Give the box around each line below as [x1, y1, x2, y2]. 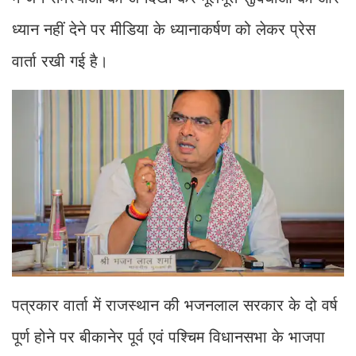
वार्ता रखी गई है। [12, 52, 108, 70]
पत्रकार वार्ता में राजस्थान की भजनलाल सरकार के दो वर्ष [12, 296, 338, 315]
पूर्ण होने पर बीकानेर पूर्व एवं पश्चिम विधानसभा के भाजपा [12, 328, 325, 346]
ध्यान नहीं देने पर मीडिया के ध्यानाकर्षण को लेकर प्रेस [12, 20, 315, 38]
